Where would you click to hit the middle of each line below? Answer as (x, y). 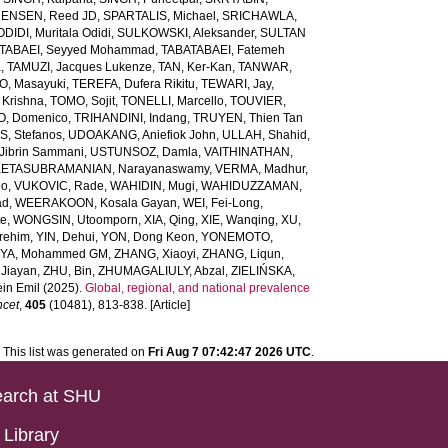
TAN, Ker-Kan (195, 67)
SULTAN (283, 33)
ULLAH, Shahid (265, 135)
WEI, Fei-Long (222, 203)
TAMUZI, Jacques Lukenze (80, 67)
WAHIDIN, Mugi (153, 186)
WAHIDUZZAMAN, (252, 186)
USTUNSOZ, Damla (144, 152)
